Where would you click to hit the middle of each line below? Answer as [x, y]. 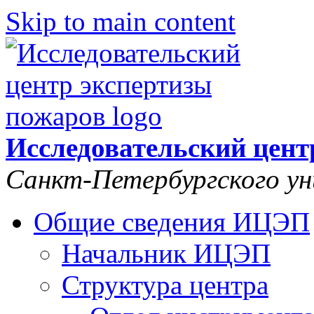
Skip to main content [121, 21]
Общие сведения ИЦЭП [172, 222]
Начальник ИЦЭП [166, 253]
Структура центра [165, 285]
